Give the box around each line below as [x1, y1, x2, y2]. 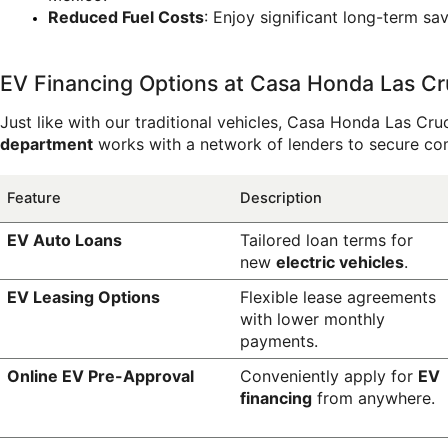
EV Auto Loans [6, 230, 122, 251]
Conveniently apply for [239, 366, 418, 387]
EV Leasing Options [6, 287, 160, 308]
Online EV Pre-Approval [6, 366, 194, 387]
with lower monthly [239, 309, 385, 330]
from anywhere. [311, 388, 435, 409]
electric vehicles [275, 252, 404, 273]
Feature [6, 189, 61, 208]
